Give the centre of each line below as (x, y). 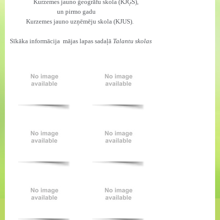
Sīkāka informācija (36, 41)
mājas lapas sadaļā (88, 41)
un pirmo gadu (76, 12)
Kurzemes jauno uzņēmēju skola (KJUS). (80, 21)
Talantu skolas (132, 41)
